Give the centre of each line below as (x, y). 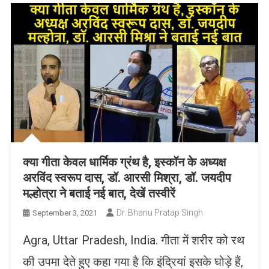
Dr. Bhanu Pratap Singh (159, 212)
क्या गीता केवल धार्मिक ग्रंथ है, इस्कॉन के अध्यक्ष (124, 162)
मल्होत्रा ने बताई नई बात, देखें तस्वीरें (99, 193)
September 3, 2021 (65, 213)
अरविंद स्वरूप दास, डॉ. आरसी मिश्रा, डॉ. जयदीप (127, 177)
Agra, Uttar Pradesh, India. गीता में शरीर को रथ (133, 240)
